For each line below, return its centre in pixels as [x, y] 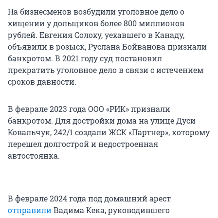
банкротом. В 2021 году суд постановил [85, 58]
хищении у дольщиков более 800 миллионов [96, 23]
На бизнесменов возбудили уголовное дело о [96, 12]
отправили [30, 210]
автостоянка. [34, 156]
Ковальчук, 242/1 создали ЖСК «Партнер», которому [109, 132]
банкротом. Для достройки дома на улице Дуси [102, 121]
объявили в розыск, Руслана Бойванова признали [107, 47]
